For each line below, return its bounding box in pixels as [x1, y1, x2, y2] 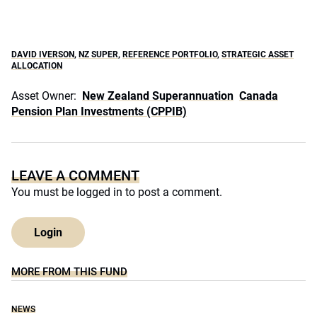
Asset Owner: [11, 89, 76, 103]
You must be [11, 185, 76, 199]
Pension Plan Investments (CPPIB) [11, 105, 187, 118]
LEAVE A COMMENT [11, 167, 139, 184]
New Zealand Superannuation [82, 89, 234, 103]
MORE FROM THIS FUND [11, 265, 127, 278]
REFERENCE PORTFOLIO [122, 50, 217, 59]
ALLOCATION [11, 61, 62, 71]
